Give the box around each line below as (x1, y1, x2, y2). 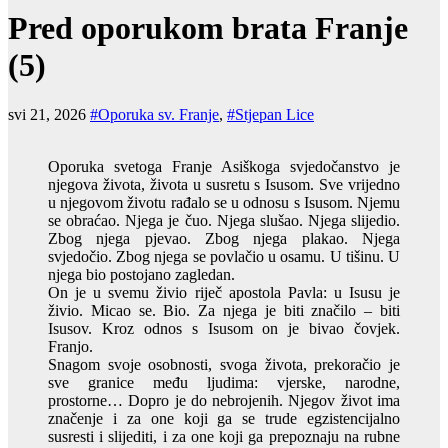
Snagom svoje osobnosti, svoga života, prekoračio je (48, 355, 400, 373)
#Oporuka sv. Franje (90, 105, 219, 123)
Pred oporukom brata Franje (8, 10, 408, 47)
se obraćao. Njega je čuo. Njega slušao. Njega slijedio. (48, 211, 400, 229)
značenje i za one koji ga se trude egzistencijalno (48, 409, 400, 427)
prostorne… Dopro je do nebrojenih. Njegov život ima (48, 391, 400, 409)
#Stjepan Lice (227, 105, 314, 123)
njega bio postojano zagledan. (48, 265, 235, 283)
